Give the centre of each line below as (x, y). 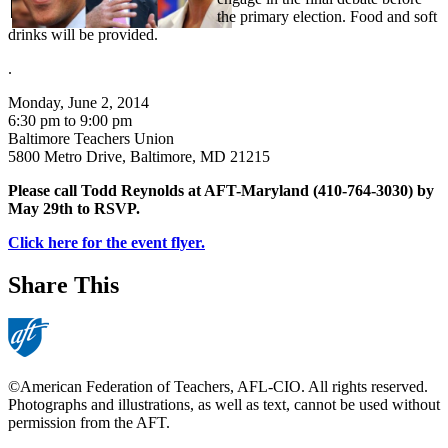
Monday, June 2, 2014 (78, 102)
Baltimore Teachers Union (91, 138)
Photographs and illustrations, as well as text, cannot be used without (224, 405)
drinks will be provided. (83, 34)
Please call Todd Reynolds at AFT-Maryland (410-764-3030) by (221, 190)
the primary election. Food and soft (327, 16)
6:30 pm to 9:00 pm (70, 120)
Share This (63, 284)
